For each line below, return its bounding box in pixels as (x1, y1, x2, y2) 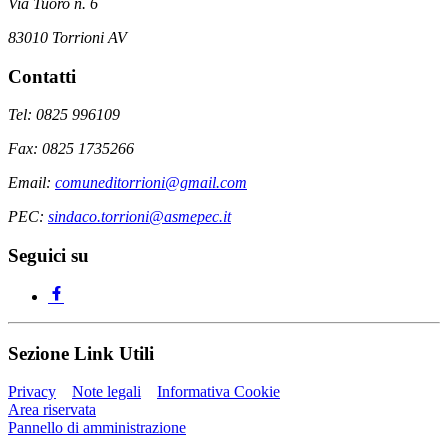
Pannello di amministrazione (8, 419, 186, 437)
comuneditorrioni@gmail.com (55, 174, 247, 192)
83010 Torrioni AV (8, 28, 127, 46)
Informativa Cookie (157, 383, 280, 401)
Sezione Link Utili (8, 342, 154, 364)
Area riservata (8, 401, 96, 419)
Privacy (8, 383, 56, 401)
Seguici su (8, 245, 89, 267)
